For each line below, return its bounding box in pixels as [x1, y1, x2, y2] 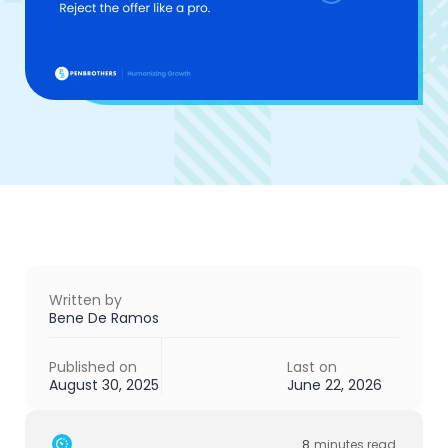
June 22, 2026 [287, 374, 383, 395]
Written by [49, 289, 122, 310]
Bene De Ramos [49, 307, 159, 328]
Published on [49, 356, 137, 377]
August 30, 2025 [49, 374, 159, 395]
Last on [287, 356, 338, 377]
